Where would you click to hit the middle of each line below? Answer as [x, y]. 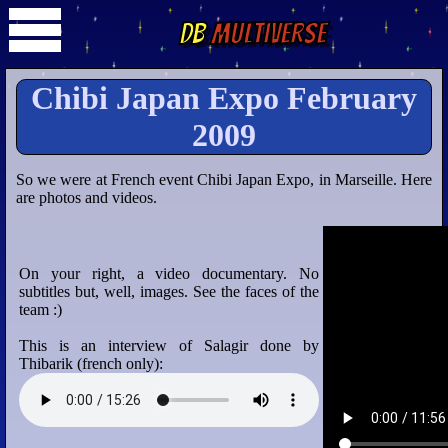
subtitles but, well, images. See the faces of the [169, 291]
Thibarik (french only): [91, 363]
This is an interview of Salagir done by [169, 345]
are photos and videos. [86, 197]
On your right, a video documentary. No [169, 273]
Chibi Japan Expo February [224, 98]
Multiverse [265, 33]
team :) [40, 309]
